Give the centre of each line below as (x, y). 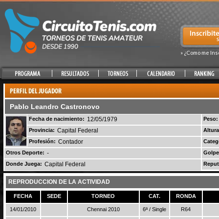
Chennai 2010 (103, 209)
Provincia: (42, 130)
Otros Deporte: (25, 153)
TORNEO (103, 196)
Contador (71, 142)
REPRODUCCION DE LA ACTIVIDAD (59, 182)
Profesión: (42, 141)
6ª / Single (154, 209)
